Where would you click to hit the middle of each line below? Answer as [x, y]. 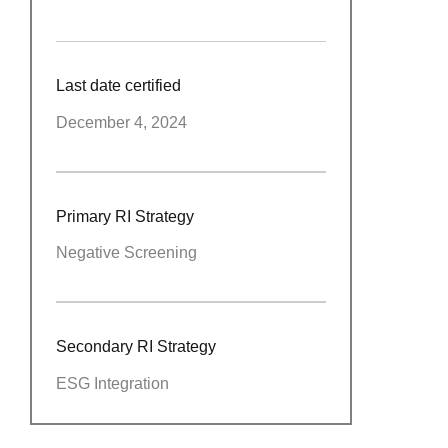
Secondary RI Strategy [135, 346]
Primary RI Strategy [124, 216]
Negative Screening [126, 253]
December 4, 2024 [121, 123]
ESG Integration [112, 383]
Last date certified [118, 86]
